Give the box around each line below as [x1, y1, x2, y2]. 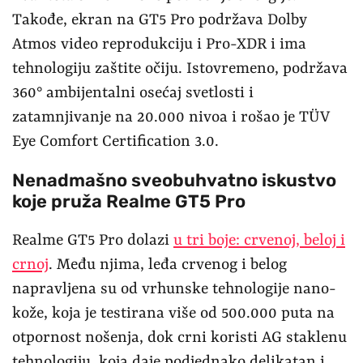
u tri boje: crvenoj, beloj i [173, 231, 345, 250]
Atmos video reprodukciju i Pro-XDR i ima [12, 35, 306, 53]
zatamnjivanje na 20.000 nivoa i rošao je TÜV [12, 108, 330, 126]
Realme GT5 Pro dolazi [12, 231, 173, 250]
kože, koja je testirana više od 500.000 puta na [12, 304, 335, 322]
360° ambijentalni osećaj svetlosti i [12, 83, 254, 102]
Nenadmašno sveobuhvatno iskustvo [12, 169, 336, 191]
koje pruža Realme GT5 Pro [12, 190, 246, 212]
